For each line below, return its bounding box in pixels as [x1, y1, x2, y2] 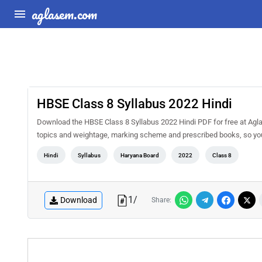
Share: [151, 196, 171, 204]
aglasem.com [32, 2, 97, 25]
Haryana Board [120, 152, 159, 158]
